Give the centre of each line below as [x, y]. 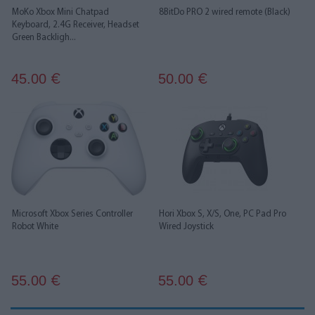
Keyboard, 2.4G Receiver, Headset [76, 25]
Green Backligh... [44, 38]
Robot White [35, 227]
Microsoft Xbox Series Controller [72, 214]
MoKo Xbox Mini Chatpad [60, 12]
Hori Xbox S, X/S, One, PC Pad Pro [223, 214]
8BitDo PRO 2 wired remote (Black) [225, 12]
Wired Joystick [186, 227]
